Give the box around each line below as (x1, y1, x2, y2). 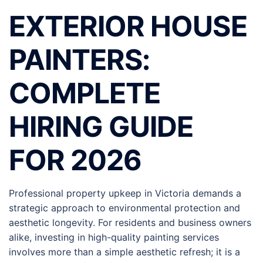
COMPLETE (9, 76, 161, 110)
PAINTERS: (9, 42, 150, 77)
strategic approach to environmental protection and (9, 202, 240, 214)
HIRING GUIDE (9, 109, 194, 144)
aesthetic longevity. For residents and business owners (9, 217, 251, 228)
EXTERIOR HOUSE (9, 9, 247, 43)
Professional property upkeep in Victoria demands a (9, 187, 241, 199)
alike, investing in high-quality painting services (9, 231, 219, 243)
